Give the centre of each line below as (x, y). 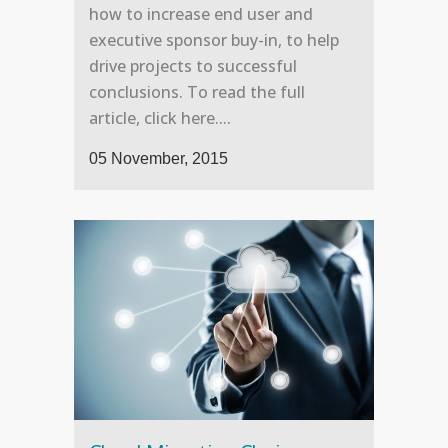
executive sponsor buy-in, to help (214, 40)
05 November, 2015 (158, 159)
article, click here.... (160, 118)
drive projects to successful (193, 66)
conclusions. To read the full (197, 92)
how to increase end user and (201, 14)
